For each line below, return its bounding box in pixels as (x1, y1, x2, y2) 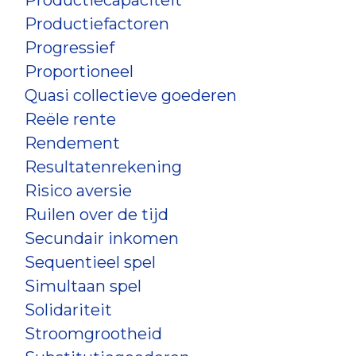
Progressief (25, 38, 114, 57)
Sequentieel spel (25, 253, 156, 272)
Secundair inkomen (25, 229, 179, 248)
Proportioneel (25, 62, 133, 81)
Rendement (25, 133, 120, 153)
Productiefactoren (25, 14, 169, 33)
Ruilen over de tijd (25, 205, 168, 224)
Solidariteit (25, 300, 112, 319)
